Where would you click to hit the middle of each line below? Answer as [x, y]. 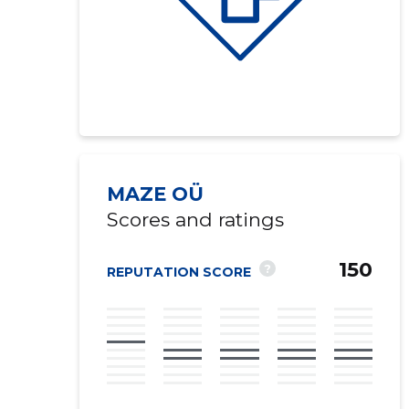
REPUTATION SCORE [178, 272]
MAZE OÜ [155, 194]
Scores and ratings [195, 220]
